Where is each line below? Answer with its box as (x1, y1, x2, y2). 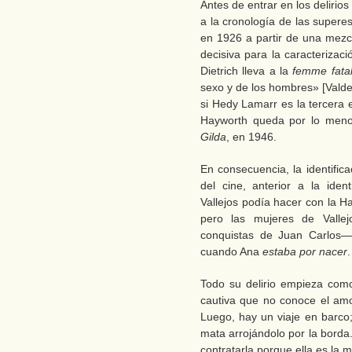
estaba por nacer (262, 245, 347, 258)
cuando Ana (200, 245, 262, 258)
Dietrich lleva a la (200, 64, 293, 77)
